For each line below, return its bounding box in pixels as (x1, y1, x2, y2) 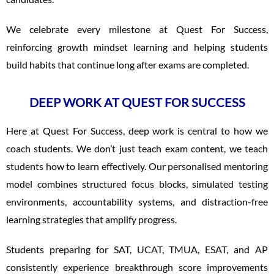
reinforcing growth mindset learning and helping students (6, 40, 268, 53)
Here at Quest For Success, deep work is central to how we (6, 124, 268, 136)
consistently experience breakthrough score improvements (6, 261, 268, 273)
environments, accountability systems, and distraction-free (6, 195, 268, 207)
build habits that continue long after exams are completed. (6, 58, 249, 70)
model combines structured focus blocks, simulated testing (6, 177, 268, 190)
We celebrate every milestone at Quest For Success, (6, 23, 268, 35)
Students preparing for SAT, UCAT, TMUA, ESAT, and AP (6, 243, 268, 255)
